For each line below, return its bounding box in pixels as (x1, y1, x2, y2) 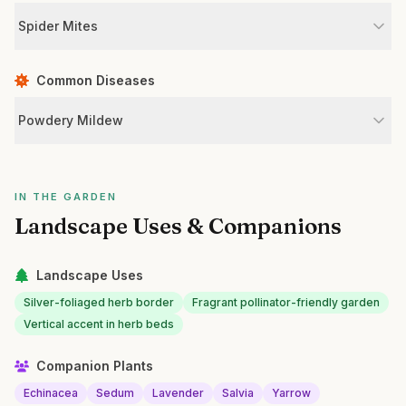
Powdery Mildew (18, 112, 123, 128)
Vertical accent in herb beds (24, 317, 174, 331)
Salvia (222, 386, 254, 400)
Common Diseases (36, 72, 155, 88)
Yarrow (272, 386, 311, 400)
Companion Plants (36, 358, 153, 373)
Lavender (152, 386, 204, 400)
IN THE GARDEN (14, 190, 117, 203)
